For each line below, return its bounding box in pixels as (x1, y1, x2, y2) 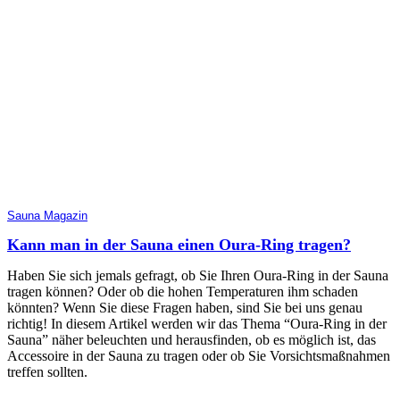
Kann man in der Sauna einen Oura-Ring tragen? (7, 235, 351, 254)
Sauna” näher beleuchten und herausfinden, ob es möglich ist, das (7, 331, 376, 347)
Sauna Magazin (7, 209, 87, 222)
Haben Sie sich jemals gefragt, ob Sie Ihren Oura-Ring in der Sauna (7, 267, 388, 283)
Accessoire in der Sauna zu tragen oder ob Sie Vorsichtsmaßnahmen (7, 347, 390, 363)
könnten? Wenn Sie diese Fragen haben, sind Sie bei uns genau (7, 299, 362, 315)
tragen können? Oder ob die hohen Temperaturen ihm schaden (7, 283, 358, 299)
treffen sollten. (7, 363, 87, 379)
